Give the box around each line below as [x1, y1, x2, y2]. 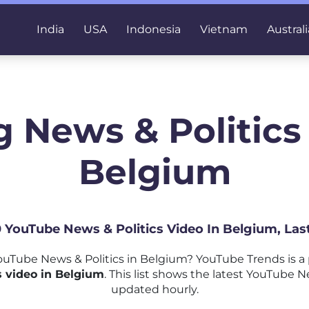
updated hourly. [110, 283, 199, 296]
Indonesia [126, 23, 181, 36]
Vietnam [200, 23, 248, 36]
